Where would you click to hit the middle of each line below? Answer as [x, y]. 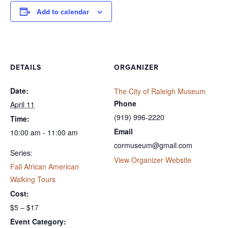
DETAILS [26, 67]
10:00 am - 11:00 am [44, 132]
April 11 [22, 104]
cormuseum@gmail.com [153, 145]
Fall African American [45, 166]
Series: [21, 152]
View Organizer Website [153, 160]
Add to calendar [63, 12]
